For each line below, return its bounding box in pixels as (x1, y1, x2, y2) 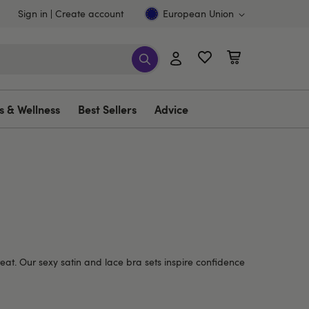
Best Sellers (78, 101, 137, 117)
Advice (154, 101, 188, 117)
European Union (163, 7, 234, 20)
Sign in (18, 7, 48, 20)
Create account (55, 7, 123, 20)
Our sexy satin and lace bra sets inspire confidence (17, 255, 245, 268)
